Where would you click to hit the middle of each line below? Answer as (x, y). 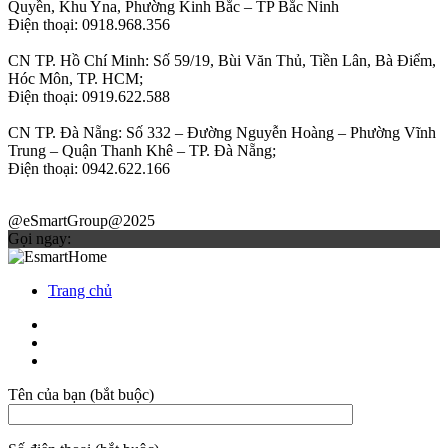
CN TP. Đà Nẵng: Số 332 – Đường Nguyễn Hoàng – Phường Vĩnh (222, 132)
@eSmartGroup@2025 (81, 220)
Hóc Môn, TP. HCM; (75, 78)
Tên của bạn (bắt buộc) (81, 394)
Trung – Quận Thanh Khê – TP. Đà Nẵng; (142, 150)
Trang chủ (80, 290)
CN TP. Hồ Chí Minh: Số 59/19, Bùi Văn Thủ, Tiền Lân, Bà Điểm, (222, 60)
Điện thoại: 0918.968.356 (89, 24)
